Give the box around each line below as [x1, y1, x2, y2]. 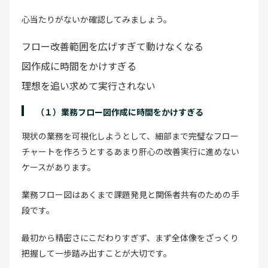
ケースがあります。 [22, 160, 96, 173]
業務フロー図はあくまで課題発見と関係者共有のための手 [22, 188, 239, 200]
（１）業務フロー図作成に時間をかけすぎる [36, 105, 203, 118]
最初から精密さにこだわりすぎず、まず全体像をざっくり [22, 231, 239, 243]
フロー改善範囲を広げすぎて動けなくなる [22, 38, 203, 53]
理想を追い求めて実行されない [22, 78, 156, 93]
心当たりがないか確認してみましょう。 [22, 13, 172, 25]
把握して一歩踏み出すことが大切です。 [22, 246, 172, 259]
